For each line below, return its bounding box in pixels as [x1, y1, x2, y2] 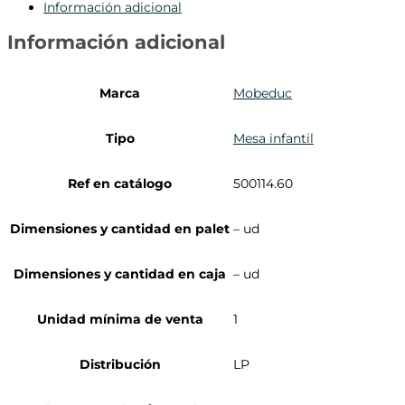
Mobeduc [233, 84, 292, 101]
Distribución [79, 355, 161, 372]
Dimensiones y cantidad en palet [10, 220, 230, 237]
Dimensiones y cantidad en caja [14, 265, 226, 282]
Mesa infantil [233, 129, 314, 146]
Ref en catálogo [68, 174, 172, 192]
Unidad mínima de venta [36, 310, 203, 327]
